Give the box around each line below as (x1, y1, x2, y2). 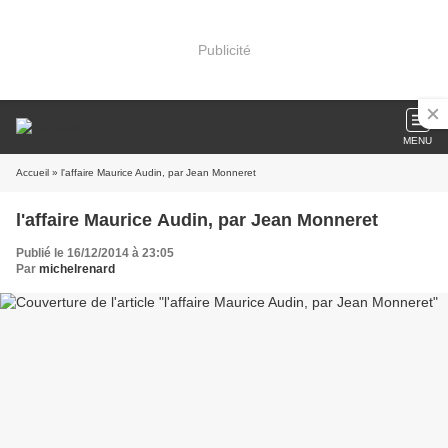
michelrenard (39, 262, 115, 276)
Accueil (16, 167, 49, 178)
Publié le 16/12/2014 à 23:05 (16, 246, 174, 260)
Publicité (197, 41, 251, 58)
